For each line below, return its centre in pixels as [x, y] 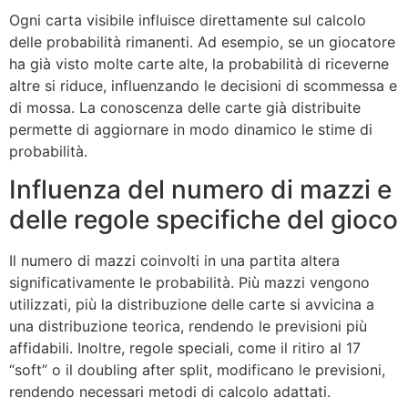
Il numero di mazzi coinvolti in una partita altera [174, 261]
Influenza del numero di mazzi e [200, 190]
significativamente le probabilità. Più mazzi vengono [189, 283]
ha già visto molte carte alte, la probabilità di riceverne [199, 63]
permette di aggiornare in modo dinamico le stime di [191, 129]
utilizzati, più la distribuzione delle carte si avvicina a [192, 305]
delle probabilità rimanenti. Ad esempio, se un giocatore [202, 41]
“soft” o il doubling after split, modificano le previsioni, [197, 370]
